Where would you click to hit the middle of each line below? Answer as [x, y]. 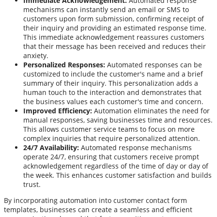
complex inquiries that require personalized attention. [112, 139]
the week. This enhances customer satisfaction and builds [117, 175]
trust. [32, 185]
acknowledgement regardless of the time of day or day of [116, 166]
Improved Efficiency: [58, 111]
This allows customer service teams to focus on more [109, 129]
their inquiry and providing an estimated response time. [115, 28]
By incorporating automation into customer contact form [95, 201]
